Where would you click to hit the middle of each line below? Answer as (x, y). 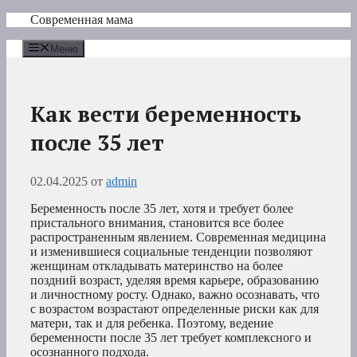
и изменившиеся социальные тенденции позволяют (171, 252)
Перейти (29, 19)
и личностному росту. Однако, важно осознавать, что (175, 295)
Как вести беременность (166, 114)
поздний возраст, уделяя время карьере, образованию (175, 280)
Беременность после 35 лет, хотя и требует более (162, 209)
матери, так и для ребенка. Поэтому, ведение (152, 324)
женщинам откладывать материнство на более (157, 266)
